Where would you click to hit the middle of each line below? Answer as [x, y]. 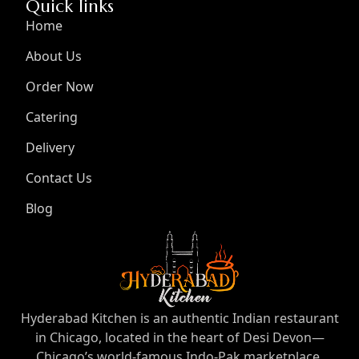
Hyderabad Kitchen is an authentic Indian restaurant [179, 318]
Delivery [50, 148]
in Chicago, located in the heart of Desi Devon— [179, 337]
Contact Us [59, 178]
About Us [54, 56]
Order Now [60, 87]
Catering [52, 117]
